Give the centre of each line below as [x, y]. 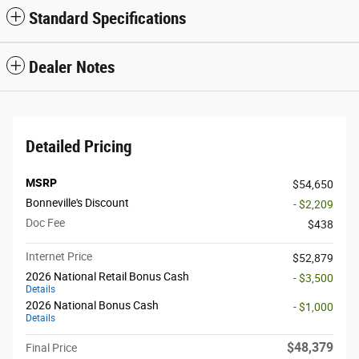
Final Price [51, 347]
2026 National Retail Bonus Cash [107, 276]
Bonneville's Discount [77, 202]
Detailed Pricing [79, 146]
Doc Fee [45, 222]
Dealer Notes [72, 67]
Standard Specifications [108, 18]
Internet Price [59, 256]
